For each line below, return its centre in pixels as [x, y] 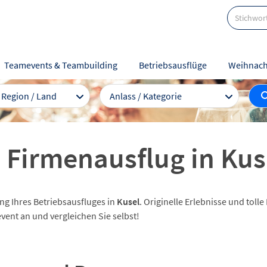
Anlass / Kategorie [145, 96]
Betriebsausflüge [173, 65]
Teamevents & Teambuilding [61, 65]
